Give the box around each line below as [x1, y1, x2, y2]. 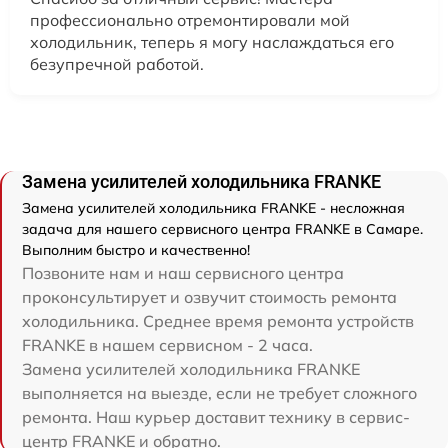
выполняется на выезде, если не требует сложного [22, 382, 417, 403]
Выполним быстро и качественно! [22, 240, 250, 259]
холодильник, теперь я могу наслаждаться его [30, 31, 394, 52]
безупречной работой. [30, 53, 204, 74]
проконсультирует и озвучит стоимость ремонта [22, 286, 397, 307]
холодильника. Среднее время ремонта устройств [22, 310, 414, 331]
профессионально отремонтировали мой [30, 9, 350, 30]
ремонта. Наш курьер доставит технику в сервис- [22, 406, 410, 427]
